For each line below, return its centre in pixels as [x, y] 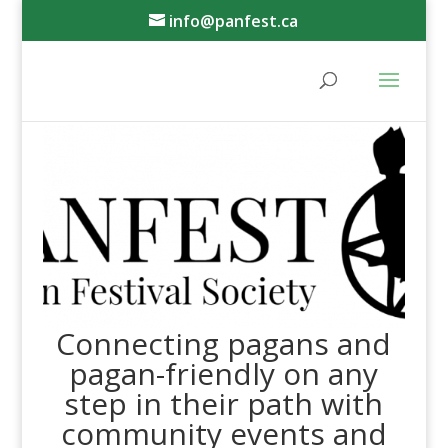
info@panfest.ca [234, 21]
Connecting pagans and [224, 344]
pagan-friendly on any [224, 374]
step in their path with [224, 404]
